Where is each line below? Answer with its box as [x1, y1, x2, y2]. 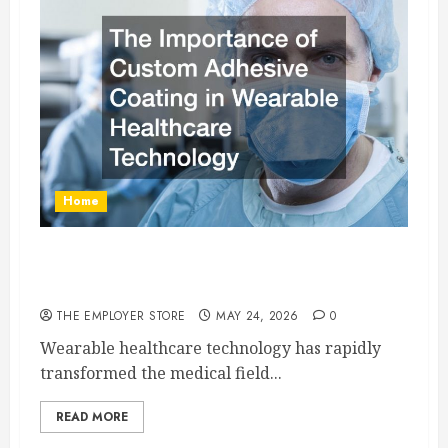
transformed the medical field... [40, 362, 282, 384]
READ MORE [56, 408, 128, 426]
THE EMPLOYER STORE [56, 307, 186, 325]
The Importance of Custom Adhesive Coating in [40, 256, 405, 279]
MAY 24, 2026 [216, 307, 299, 325]
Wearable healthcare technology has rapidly [40, 337, 381, 359]
